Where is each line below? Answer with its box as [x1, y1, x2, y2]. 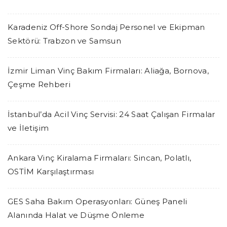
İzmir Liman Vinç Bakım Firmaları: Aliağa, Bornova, [8, 65, 209, 75]
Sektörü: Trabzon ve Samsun [8, 35, 121, 46]
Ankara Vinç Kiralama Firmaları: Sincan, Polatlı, [8, 153, 192, 163]
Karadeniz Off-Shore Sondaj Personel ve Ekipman [8, 22, 205, 32]
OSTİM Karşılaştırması [8, 166, 94, 176]
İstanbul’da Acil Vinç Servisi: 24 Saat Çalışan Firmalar [8, 109, 215, 119]
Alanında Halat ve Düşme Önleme [8, 210, 145, 220]
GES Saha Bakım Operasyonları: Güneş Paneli [8, 196, 187, 206]
